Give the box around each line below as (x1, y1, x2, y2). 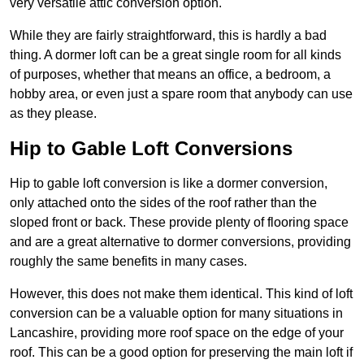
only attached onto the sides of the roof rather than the (10, 196, 317, 210)
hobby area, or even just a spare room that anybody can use (10, 87, 353, 102)
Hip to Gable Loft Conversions (10, 137, 292, 160)
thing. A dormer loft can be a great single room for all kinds (10, 48, 341, 63)
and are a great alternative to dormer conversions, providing (10, 235, 351, 249)
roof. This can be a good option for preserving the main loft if (10, 345, 353, 360)
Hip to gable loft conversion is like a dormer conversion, (10, 176, 327, 191)
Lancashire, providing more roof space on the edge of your (10, 326, 344, 340)
